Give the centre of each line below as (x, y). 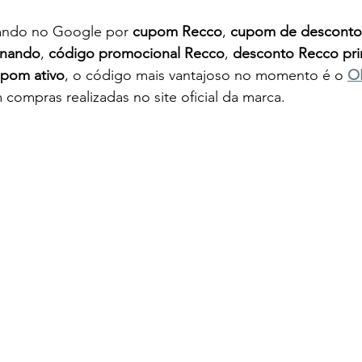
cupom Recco (177, 32)
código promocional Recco (137, 53)
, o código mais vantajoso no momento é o (206, 75)
